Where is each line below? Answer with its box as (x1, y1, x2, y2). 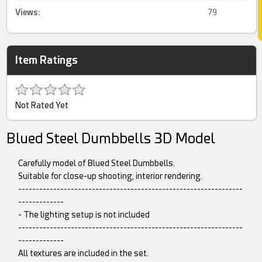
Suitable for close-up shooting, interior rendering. (18, 171, 203, 181)
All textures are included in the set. (18, 248, 149, 258)
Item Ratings (15, 53, 78, 66)
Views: (15, 7, 41, 17)
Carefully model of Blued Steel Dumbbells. (18, 158, 175, 168)
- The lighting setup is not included (18, 209, 150, 219)
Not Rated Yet (15, 100, 69, 110)
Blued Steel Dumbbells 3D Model (6, 130, 216, 147)
